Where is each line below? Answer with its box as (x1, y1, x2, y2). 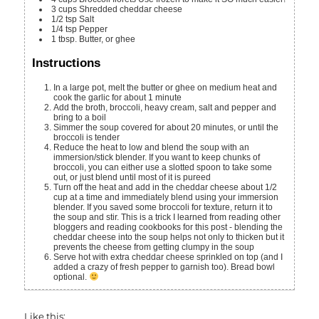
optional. (53, 271, 90, 282)
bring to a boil (53, 112, 107, 122)
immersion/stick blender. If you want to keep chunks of (53, 152, 261, 162)
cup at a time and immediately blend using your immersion (53, 192, 279, 202)
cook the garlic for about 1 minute (53, 92, 182, 103)
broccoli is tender (53, 132, 120, 142)
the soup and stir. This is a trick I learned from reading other (53, 211, 281, 222)
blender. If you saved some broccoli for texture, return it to (53, 202, 273, 212)
